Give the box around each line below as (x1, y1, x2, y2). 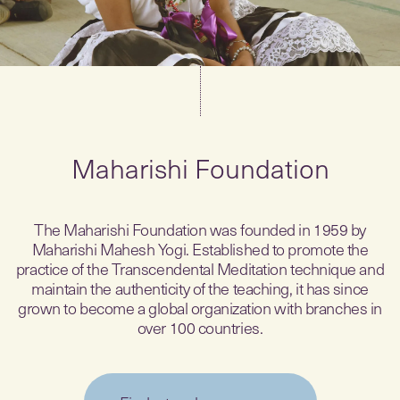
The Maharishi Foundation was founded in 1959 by (34, 217, 366, 241)
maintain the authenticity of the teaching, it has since (31, 276, 369, 300)
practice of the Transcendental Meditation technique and (15, 256, 385, 280)
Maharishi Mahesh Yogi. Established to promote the (31, 237, 369, 261)
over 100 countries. (137, 315, 263, 339)
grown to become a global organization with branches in (18, 296, 382, 320)
